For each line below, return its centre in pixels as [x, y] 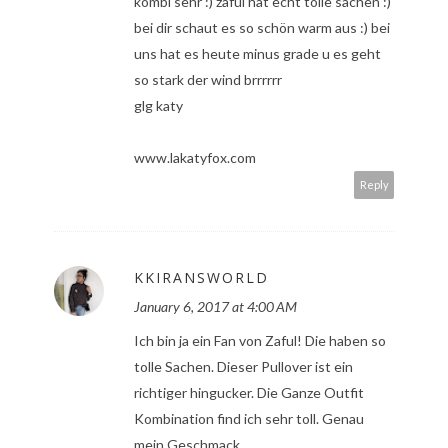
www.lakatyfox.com [195, 158]
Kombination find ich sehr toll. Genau [249, 419]
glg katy [158, 106]
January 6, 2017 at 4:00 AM [215, 307]
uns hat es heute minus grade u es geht [257, 54]
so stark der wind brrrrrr [208, 80]
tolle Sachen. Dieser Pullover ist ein [243, 367]
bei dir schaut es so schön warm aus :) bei [262, 28]
